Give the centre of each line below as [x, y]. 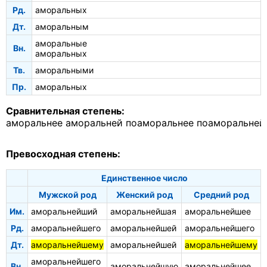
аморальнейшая [143, 211]
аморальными [64, 70]
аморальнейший [64, 211]
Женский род [144, 194]
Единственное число [144, 178]
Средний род [221, 194]
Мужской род [67, 194]
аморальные [61, 43]
